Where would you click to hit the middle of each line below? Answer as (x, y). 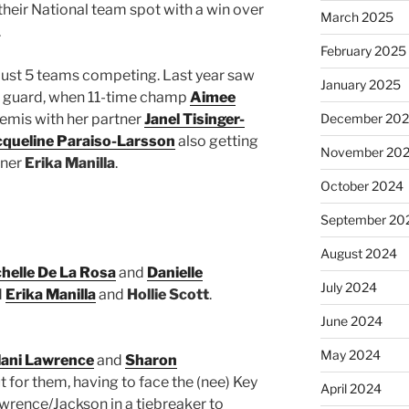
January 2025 (360, 84)
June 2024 (351, 320)
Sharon (151, 360)
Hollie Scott (168, 294)
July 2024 (348, 287)
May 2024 (350, 354)
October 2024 (362, 185)
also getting (217, 141)
